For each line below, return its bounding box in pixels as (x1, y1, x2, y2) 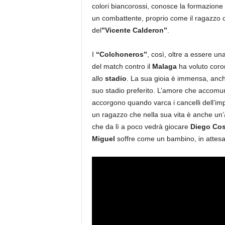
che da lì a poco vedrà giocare (91, 123, 190, 131)
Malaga (152, 62, 177, 70)
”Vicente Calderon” (101, 26, 167, 34)
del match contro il (91, 62, 152, 70)
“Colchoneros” (95, 50, 147, 58)
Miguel (91, 135, 117, 143)
